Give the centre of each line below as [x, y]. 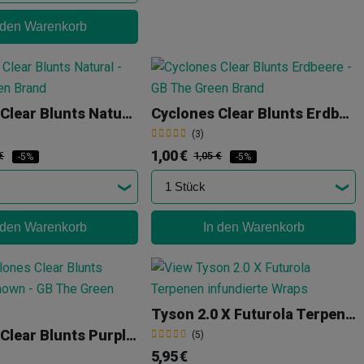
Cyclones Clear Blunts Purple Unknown [131, 336]
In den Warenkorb [253, 227]
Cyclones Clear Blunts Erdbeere [344, 114]
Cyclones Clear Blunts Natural [127, 114]
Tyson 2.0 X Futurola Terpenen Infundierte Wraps [351, 314]
